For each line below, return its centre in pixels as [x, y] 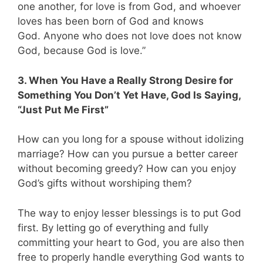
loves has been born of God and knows [111, 21]
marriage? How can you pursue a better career [128, 154]
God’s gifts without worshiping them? [105, 183]
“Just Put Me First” [63, 109]
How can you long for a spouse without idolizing [131, 139]
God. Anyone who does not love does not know [130, 36]
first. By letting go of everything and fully [113, 227]
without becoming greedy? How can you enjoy [127, 169]
